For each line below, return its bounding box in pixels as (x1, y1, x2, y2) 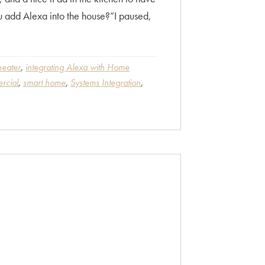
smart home (23, 76, 66, 89)
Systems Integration (70, 76, 141, 89)
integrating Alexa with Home (25, 61, 130, 73)
